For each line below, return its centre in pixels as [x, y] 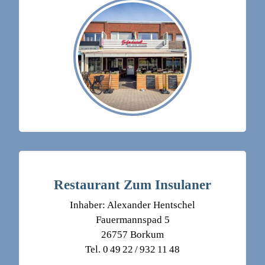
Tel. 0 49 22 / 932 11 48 [132, 250]
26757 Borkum [132, 235]
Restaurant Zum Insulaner [132, 185]
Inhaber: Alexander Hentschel [132, 205]
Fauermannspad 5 [132, 220]
